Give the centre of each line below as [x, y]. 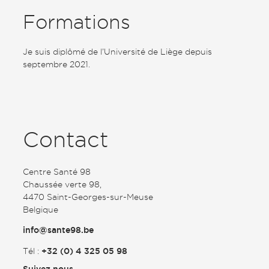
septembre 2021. [56, 64]
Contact [65, 139]
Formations [77, 22]
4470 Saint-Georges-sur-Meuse [88, 197]
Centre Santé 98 [57, 171]
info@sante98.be [58, 230]
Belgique [41, 209]
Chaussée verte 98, [62, 184]
